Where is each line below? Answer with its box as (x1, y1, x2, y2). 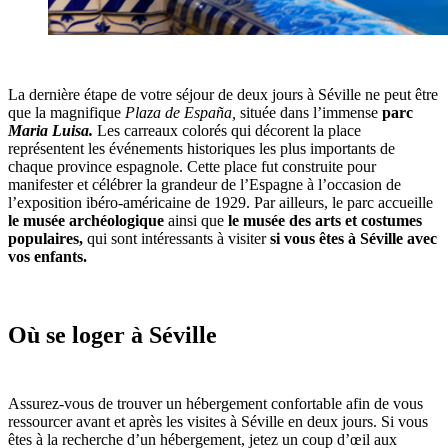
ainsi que (164, 212, 228, 230)
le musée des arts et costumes (228, 212, 422, 230)
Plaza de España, (125, 104, 240, 122)
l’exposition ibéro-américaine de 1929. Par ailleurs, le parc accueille (8, 194, 433, 212)
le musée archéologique (8, 212, 164, 230)
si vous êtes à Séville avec (266, 230, 437, 248)
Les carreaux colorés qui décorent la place (93, 122, 361, 140)
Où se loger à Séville (8, 322, 217, 349)
